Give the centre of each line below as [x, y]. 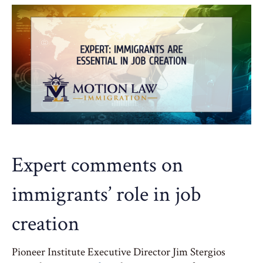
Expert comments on [97, 165]
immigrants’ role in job [107, 195]
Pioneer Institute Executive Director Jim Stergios [119, 252]
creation [45, 224]
